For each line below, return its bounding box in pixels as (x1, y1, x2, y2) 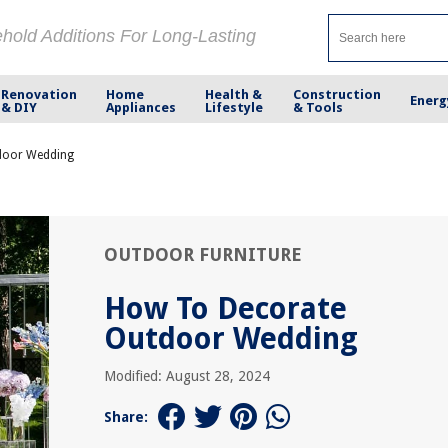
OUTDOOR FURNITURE (104, 244, 302, 265)
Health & (205, 86, 263, 102)
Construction (292, 86, 381, 102)
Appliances (106, 99, 177, 115)
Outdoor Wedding (104, 321, 358, 356)
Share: (104, 409, 148, 425)
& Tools (292, 99, 343, 115)
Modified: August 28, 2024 (104, 368, 270, 384)
